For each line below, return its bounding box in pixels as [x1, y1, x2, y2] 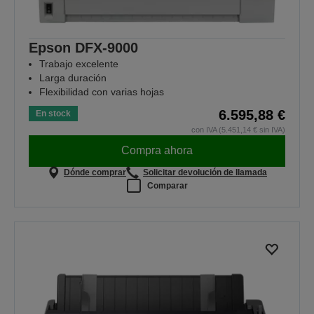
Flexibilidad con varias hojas [39, 86, 164, 97]
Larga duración [39, 71, 107, 83]
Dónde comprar [64, 167, 126, 177]
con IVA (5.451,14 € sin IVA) [191, 125, 285, 134]
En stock [36, 108, 71, 118]
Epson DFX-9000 [29, 39, 138, 55]
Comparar [146, 180, 188, 191]
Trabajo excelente [39, 57, 118, 69]
